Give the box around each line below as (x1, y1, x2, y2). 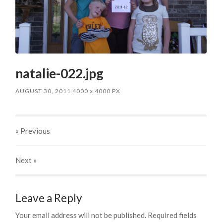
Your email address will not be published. (15, 210, 147, 220)
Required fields (148, 210, 197, 220)
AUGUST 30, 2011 (15, 87, 71, 95)
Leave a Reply (15, 191, 83, 205)
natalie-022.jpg (15, 65, 104, 81)
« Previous (15, 126, 51, 135)
